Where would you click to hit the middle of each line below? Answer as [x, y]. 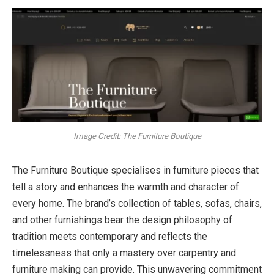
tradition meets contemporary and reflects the [110, 237]
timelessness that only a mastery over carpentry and [124, 253]
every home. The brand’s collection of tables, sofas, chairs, [137, 204]
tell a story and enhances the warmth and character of [126, 187]
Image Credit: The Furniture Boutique [137, 136]
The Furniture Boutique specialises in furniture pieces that [135, 171]
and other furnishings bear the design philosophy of [122, 220]
